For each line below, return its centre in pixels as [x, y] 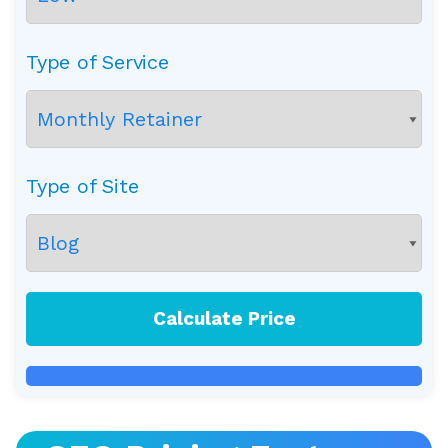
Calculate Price [224, 318]
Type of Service [97, 61]
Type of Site [82, 185]
